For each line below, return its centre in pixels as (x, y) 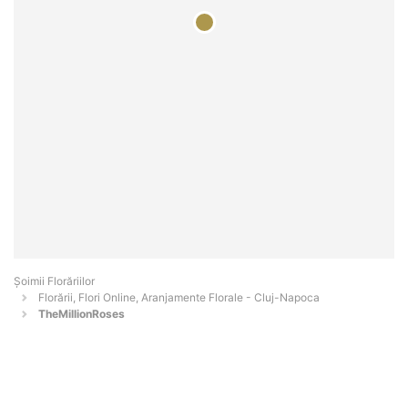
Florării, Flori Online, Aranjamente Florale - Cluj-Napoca (179, 298)
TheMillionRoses (82, 314)
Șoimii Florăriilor (54, 281)
